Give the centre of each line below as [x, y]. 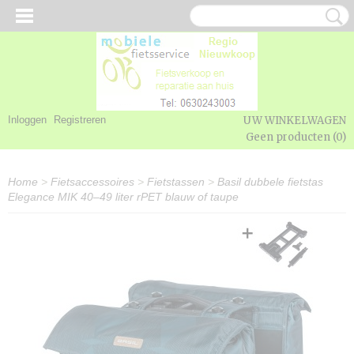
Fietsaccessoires [92, 182]
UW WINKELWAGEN [295, 121]
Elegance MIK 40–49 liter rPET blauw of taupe [123, 197]
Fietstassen [176, 182]
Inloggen [27, 120]
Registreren [80, 120]
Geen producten [289, 137]
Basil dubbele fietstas [270, 182]
